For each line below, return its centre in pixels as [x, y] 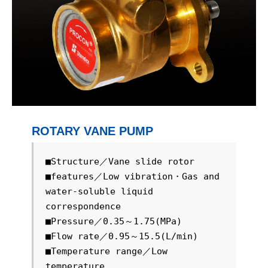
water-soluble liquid [99, 191]
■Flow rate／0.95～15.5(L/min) [121, 236]
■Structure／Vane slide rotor [120, 162]
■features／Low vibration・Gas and [132, 176]
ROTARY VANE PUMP [92, 131]
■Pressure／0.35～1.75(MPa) [113, 221]
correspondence [83, 206]
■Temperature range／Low [106, 251]
